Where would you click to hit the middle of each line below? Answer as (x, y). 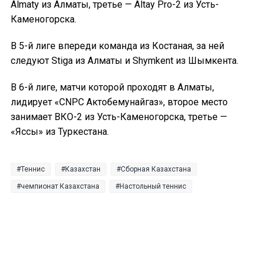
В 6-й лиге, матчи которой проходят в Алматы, (112, 88)
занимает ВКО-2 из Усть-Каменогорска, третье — (119, 117)
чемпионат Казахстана (60, 187)
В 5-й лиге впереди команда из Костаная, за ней (117, 46)
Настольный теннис (153, 187)
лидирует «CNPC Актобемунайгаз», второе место (119, 102)
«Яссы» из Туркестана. (60, 132)
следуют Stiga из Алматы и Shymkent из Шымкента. (125, 61)
